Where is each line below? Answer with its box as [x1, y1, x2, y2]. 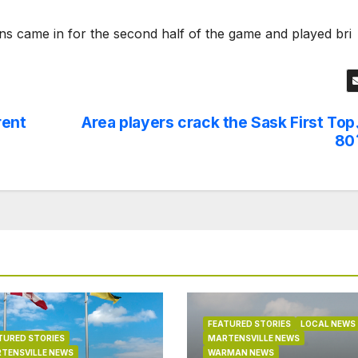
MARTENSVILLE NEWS [207, 333, 300, 344]
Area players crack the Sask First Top [82, 113, 355, 133]
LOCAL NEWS [300, 319, 356, 329]
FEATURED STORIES [207, 319, 291, 329]
